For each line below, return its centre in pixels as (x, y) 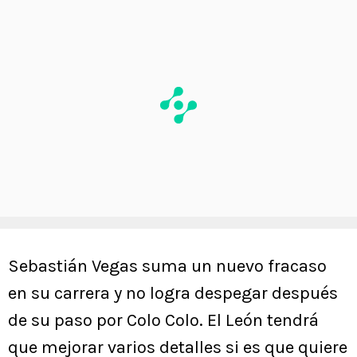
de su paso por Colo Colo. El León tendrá (163, 320)
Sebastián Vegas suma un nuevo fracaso (167, 266)
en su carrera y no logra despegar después (173, 293)
